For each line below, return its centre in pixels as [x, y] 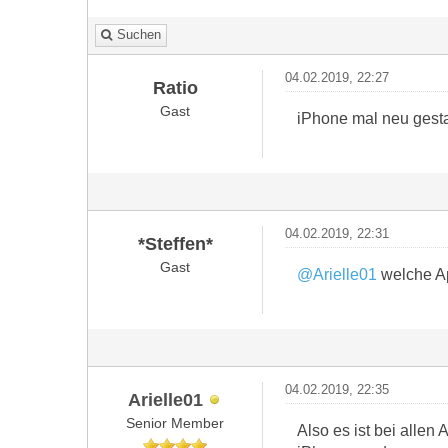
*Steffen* [175, 243]
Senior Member [175, 423]
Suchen [139, 34]
